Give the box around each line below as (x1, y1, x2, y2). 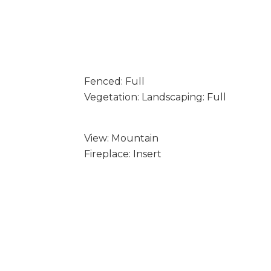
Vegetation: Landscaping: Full (83, 91, 226, 103)
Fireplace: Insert (83, 148, 162, 160)
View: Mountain (83, 132, 158, 144)
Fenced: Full (83, 76, 145, 87)
